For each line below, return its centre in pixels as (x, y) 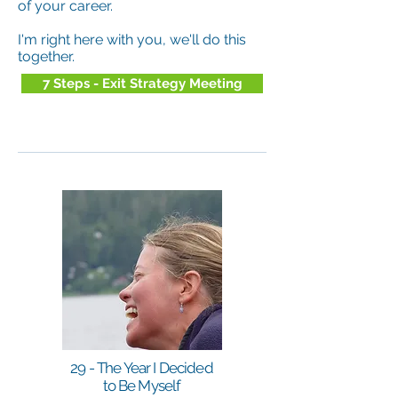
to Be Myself (142, 386)
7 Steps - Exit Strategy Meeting (142, 83)
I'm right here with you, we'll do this (132, 40)
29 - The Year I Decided (142, 368)
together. (48, 56)
